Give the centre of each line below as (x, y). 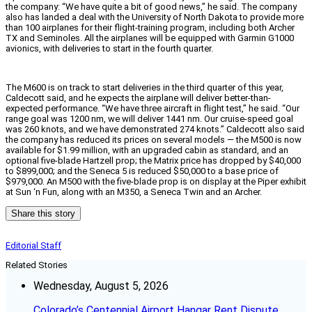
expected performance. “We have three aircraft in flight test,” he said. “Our (153, 109)
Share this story (43, 214)
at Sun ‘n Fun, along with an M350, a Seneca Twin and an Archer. (134, 192)
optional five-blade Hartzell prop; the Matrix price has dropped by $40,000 (153, 161)
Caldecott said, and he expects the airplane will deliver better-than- (138, 98)
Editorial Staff (33, 246)
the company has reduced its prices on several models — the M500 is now (154, 140)
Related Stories (37, 265)
